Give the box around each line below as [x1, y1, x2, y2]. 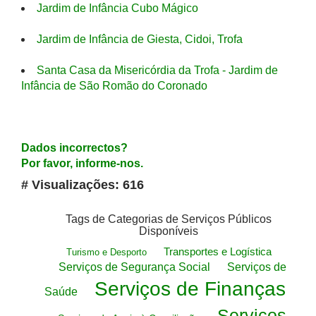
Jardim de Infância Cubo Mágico [37, 2, 198, 14]
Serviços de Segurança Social [58, 261, 210, 273]
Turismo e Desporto [66, 247, 147, 257]
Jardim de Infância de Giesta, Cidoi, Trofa [37, 33, 243, 45]
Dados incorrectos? [21, 142, 128, 154]
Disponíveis [139, 225, 198, 237]
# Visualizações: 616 [21, 178, 144, 192]
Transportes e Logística [163, 245, 272, 257]
